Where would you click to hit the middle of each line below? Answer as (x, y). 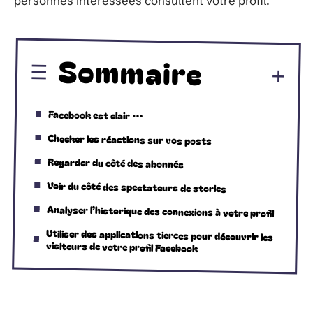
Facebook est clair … (96, 115)
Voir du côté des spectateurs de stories (137, 187)
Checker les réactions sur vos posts (130, 139)
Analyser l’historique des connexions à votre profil (160, 211)
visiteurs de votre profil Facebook (122, 246)
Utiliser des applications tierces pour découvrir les (160, 234)
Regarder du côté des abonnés (115, 162)
